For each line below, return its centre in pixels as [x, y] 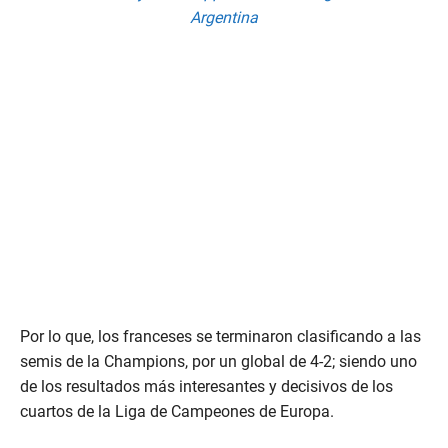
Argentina [224, 18]
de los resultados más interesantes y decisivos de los [206, 387]
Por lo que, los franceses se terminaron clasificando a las [220, 337]
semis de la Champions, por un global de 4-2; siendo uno [218, 362]
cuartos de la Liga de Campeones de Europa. [177, 412]
